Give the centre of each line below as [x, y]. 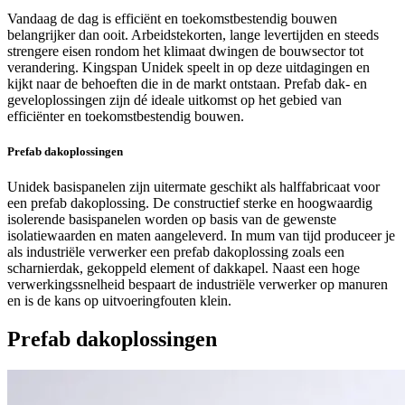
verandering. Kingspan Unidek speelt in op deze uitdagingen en [188, 67]
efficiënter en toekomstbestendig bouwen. [126, 116]
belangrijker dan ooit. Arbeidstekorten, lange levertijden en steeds [193, 34]
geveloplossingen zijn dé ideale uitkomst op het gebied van [174, 99]
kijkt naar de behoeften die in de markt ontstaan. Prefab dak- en [187, 83]
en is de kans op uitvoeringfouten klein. [119, 301]
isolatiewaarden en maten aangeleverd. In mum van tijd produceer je [201, 236]
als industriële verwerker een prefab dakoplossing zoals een [176, 252]
